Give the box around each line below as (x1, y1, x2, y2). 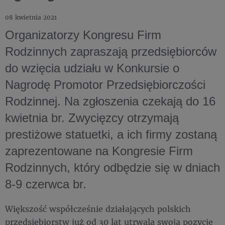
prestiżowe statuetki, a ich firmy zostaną (5, 128, 217, 141)
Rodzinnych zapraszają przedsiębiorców (5, 45, 216, 58)
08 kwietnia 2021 (5, 14, 57, 21)
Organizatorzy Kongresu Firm (5, 28, 161, 42)
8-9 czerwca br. (5, 177, 86, 191)
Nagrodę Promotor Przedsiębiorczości (5, 78, 205, 91)
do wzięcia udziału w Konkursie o (5, 61, 179, 75)
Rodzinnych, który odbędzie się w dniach (5, 161, 220, 174)
